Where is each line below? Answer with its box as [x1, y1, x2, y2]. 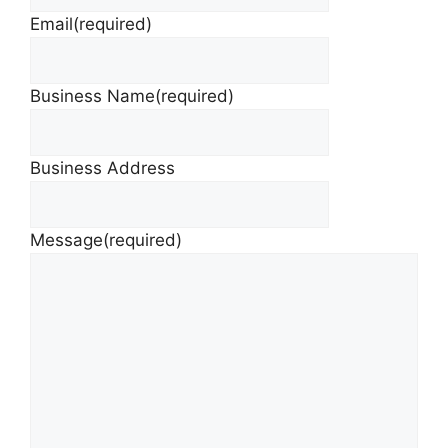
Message [30, 230, 103, 251]
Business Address [30, 158, 175, 179]
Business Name [30, 86, 155, 107]
